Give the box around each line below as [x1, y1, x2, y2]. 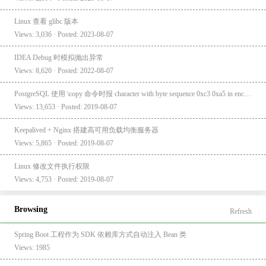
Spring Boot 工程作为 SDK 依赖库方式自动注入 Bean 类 [14, 230, 186, 239]
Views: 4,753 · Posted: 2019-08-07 [14, 175, 113, 183]
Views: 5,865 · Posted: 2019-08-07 [14, 138, 113, 147]
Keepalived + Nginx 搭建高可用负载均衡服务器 [14, 125, 159, 134]
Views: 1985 [14, 243, 50, 252]
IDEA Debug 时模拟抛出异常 [14, 53, 103, 62]
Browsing [14, 204, 47, 214]
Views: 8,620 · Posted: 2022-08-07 [14, 66, 113, 75]
